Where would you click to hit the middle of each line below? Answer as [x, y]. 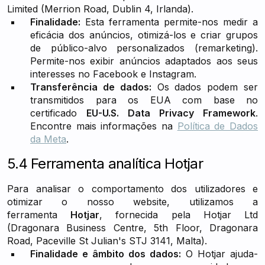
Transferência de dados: [91, 87]
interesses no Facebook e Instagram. [113, 74]
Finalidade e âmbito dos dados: [106, 254]
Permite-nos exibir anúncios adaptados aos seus [144, 61]
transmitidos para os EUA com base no [144, 100]
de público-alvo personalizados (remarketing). [144, 48]
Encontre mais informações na [104, 126]
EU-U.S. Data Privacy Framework [171, 113]
